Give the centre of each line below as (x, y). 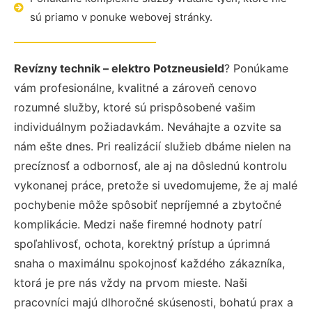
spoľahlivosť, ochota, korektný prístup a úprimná (142, 244)
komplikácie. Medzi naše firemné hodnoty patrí (138, 224)
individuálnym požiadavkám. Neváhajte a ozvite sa (148, 127)
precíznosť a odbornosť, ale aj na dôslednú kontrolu (150, 166)
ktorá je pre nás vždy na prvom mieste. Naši (131, 283)
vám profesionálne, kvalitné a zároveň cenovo (135, 88)
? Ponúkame (256, 68)
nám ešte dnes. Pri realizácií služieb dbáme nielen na (153, 146)
